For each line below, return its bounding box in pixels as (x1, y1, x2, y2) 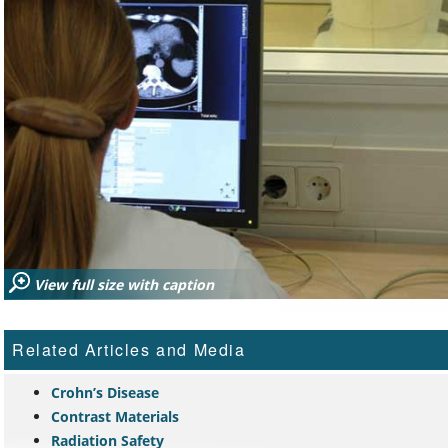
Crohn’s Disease (51, 383, 159, 403)
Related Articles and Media (12, 338, 246, 362)
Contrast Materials (51, 407, 179, 427)
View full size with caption (34, 275, 214, 295)
